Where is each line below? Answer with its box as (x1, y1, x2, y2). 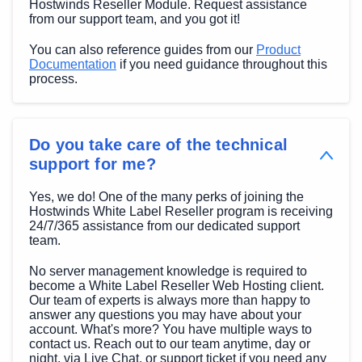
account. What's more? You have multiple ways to (29, 322, 312, 337)
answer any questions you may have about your (29, 308, 301, 322)
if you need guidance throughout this (116, 57, 327, 72)
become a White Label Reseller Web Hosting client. (29, 279, 324, 293)
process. (29, 72, 78, 86)
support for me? (29, 155, 156, 174)
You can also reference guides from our (29, 43, 256, 57)
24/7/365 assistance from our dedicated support (29, 219, 300, 234)
